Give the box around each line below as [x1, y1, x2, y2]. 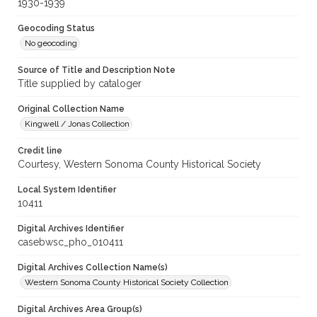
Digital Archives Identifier [18, 224, 124, 234]
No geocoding [25, 38, 77, 49]
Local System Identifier [18, 185, 116, 195]
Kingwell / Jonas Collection [25, 119, 129, 129]
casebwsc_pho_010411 [18, 236, 123, 248]
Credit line [18, 146, 62, 156]
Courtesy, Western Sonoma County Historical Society [18, 158, 261, 171]
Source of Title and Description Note [18, 65, 175, 76]
